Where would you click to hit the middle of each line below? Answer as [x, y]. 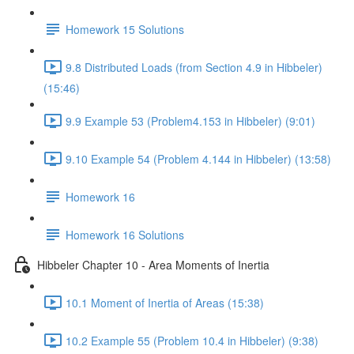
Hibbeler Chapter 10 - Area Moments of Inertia [153, 264]
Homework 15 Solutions [125, 29]
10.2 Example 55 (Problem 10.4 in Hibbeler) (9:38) [192, 340]
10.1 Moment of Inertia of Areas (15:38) [165, 302]
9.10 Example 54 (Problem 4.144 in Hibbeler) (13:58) [198, 158]
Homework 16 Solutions [125, 234]
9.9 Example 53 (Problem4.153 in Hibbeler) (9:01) [190, 121]
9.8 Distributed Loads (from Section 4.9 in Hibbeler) [194, 67]
